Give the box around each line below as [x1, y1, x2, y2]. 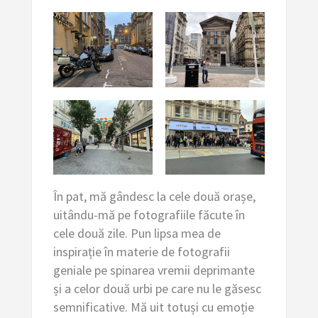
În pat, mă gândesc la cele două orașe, [53, 187, 256, 204]
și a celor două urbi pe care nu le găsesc [53, 280, 261, 297]
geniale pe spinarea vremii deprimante [53, 261, 255, 278]
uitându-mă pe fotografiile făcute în [53, 206, 245, 223]
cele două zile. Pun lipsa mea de [53, 224, 221, 241]
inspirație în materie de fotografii [53, 243, 230, 260]
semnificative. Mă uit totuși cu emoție [53, 298, 254, 315]
